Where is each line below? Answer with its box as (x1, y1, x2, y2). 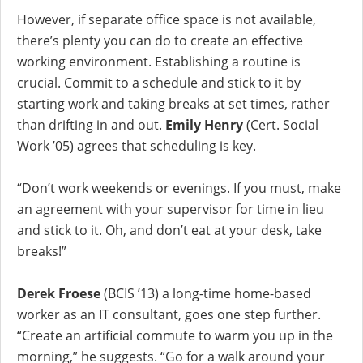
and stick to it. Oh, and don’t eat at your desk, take (17, 220, 322, 239)
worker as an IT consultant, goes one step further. (17, 305, 321, 323)
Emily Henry (165, 115, 243, 134)
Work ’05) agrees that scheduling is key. (17, 136, 256, 155)
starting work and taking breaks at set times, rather (17, 94, 330, 113)
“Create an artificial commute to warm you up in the (17, 326, 333, 344)
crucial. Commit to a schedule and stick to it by (17, 73, 301, 92)
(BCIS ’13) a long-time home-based (104, 284, 311, 302)
